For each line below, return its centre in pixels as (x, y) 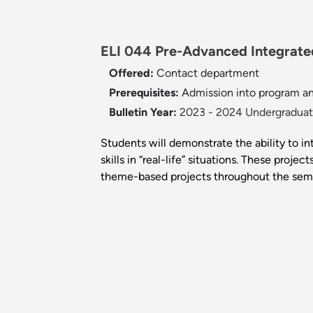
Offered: (133, 73)
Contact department (208, 73)
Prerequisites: (145, 93)
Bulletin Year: (143, 112)
